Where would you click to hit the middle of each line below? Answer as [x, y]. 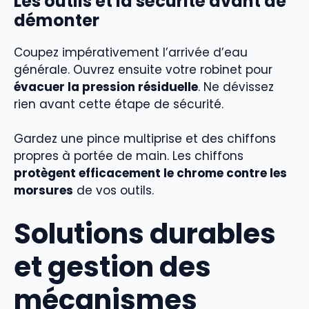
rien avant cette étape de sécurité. [119, 104]
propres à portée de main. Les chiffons [129, 156]
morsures [43, 190]
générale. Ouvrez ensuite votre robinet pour [143, 69]
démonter [57, 20]
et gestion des [112, 267]
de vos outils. [113, 190]
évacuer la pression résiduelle [106, 87]
